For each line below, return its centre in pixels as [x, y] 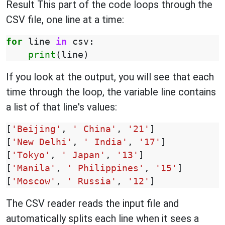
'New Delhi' [42, 142]
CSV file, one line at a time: [65, 20]
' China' [94, 129]
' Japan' [83, 155]
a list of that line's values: [62, 107]
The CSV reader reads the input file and [92, 203]
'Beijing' [36, 129]
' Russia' [92, 181]
